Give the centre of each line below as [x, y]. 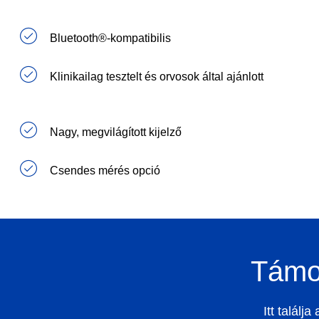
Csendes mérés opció [105, 171]
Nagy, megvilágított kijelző [116, 132]
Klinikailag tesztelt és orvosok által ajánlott [157, 77]
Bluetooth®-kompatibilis [110, 38]
